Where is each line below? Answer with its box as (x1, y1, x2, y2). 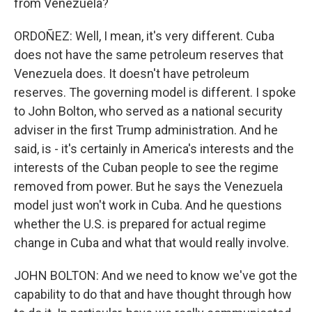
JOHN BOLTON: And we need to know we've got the (14, 268, 297, 283)
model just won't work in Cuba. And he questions (14, 198, 282, 212)
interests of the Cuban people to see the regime (14, 160, 279, 175)
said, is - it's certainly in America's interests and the (14, 141, 294, 156)
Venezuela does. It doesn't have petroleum (14, 66, 249, 81)
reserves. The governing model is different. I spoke (14, 85, 296, 100)
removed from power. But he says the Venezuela (14, 179, 283, 194)
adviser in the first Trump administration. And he (14, 123, 278, 137)
